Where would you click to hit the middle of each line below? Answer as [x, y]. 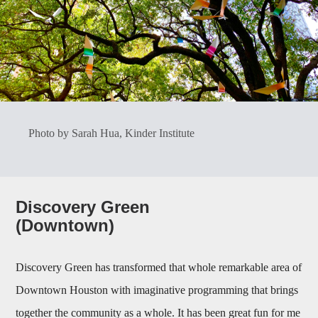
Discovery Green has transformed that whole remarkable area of [159, 268]
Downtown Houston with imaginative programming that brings [157, 290]
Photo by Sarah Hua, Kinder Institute [112, 133]
